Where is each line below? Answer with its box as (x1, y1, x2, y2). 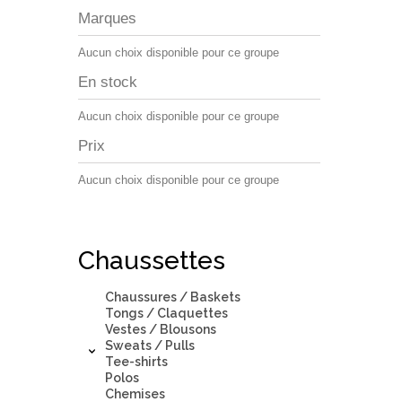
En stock (78, 73, 137, 91)
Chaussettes (78, 245, 225, 275)
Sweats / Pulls (105, 337, 195, 353)
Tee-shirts (105, 354, 168, 369)
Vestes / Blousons (105, 321, 216, 336)
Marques (78, 9, 136, 27)
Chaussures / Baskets (105, 289, 240, 304)
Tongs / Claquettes (105, 305, 228, 320)
